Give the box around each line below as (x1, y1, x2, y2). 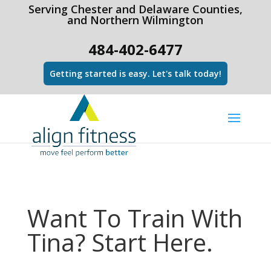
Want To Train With (27, 201, 243, 235)
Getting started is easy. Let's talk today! (49, 68, 221, 79)
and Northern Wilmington (67, 13, 204, 27)
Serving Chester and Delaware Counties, (28, 2, 243, 16)
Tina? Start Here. (27, 226, 213, 259)
